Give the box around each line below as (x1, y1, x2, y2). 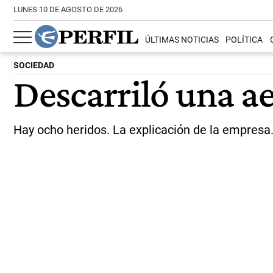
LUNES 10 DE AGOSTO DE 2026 (13, 5, 122, 14)
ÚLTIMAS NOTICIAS (145, 35, 219, 46)
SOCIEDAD (13, 60, 54, 71)
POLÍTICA (225, 35, 263, 46)
